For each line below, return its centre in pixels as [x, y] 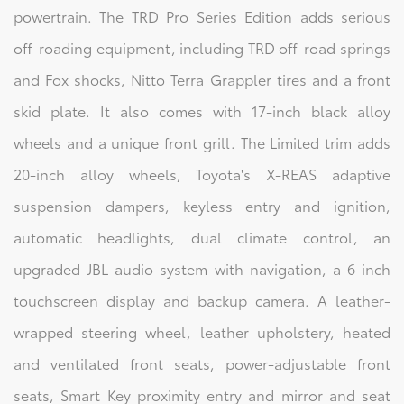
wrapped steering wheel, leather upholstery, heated [202, 332]
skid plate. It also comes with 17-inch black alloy [202, 111]
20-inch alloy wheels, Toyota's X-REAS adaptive [202, 174]
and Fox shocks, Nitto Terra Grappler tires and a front [202, 79]
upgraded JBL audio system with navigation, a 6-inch [202, 269]
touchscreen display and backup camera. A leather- [202, 300]
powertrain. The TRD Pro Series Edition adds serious [202, 16]
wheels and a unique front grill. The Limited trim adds [202, 142]
